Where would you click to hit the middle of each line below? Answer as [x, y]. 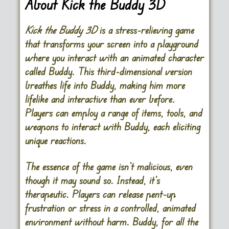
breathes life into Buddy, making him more [105, 85]
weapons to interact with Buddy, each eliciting [112, 127]
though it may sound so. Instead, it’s [92, 180]
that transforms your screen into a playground [111, 44]
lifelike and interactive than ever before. [100, 99]
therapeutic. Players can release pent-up [100, 194]
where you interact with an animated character [114, 58]
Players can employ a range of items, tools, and [113, 113]
